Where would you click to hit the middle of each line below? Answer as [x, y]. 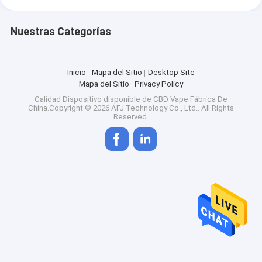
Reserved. [131, 117]
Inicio [77, 72]
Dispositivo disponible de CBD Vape [125, 99]
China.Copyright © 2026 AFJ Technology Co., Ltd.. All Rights [131, 108]
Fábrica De [208, 99]
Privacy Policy [159, 84]
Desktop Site [171, 72]
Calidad [49, 99]
